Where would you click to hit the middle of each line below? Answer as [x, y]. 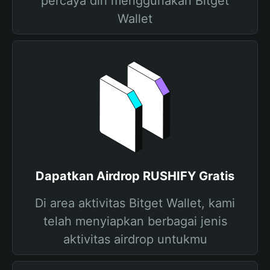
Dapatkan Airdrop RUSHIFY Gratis [135, 176]
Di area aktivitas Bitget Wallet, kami [135, 203]
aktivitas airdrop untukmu [135, 239]
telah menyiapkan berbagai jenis [135, 221]
